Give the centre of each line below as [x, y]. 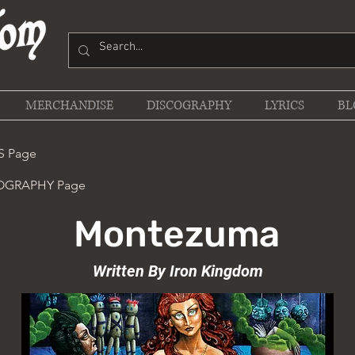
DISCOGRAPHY [189, 106]
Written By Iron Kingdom [177, 271]
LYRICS [284, 106]
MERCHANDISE [69, 106]
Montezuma [177, 235]
